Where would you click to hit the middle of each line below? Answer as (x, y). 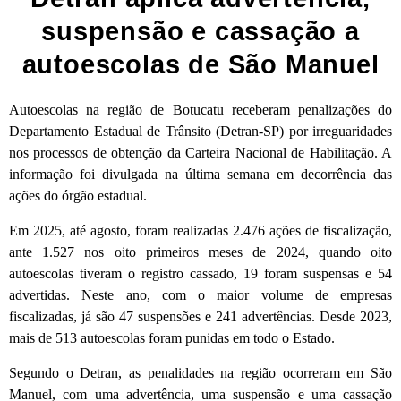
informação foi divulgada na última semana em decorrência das (200, 174)
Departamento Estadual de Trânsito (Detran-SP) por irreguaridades (200, 131)
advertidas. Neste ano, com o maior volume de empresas (200, 294)
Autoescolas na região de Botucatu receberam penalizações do (200, 109)
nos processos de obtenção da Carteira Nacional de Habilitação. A (200, 152)
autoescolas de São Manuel (200, 64)
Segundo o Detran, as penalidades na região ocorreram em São (200, 372)
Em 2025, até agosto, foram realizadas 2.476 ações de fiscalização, (200, 230)
